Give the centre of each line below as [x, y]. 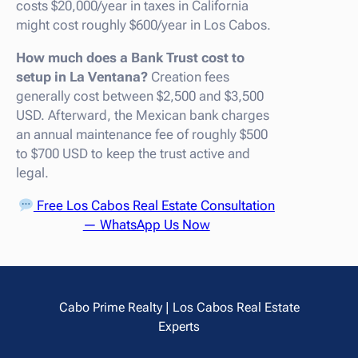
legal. [32, 172]
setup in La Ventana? [82, 76]
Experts [179, 326]
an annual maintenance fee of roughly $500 [142, 134]
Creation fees [189, 76]
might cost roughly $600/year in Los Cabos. [143, 24]
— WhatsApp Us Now [146, 224]
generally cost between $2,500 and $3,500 [140, 95]
